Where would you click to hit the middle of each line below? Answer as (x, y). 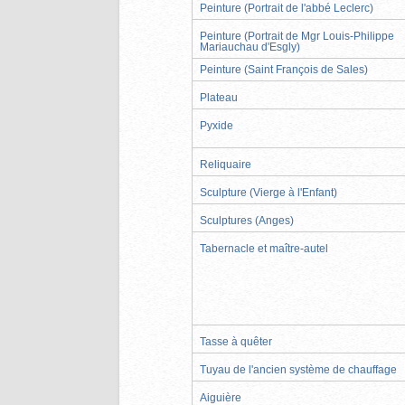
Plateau (219, 97)
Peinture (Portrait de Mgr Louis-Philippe (297, 36)
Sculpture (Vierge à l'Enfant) (268, 192)
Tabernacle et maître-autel (264, 248)
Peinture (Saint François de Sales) (284, 69)
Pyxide (217, 125)
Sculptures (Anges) (247, 220)
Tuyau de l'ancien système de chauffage (298, 369)
